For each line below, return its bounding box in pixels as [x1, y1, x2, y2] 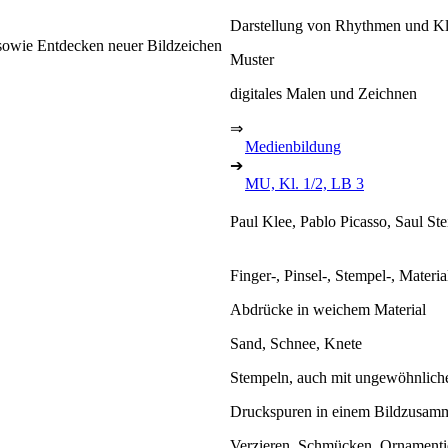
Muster [230, 50, 274, 68]
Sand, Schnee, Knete [230, 334, 362, 352]
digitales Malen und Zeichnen [230, 84, 417, 102]
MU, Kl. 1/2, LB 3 [245, 174, 364, 192]
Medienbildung [245, 137, 341, 155]
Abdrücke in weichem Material [230, 300, 426, 318]
